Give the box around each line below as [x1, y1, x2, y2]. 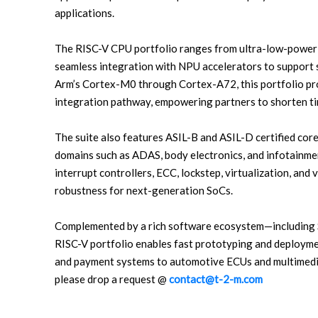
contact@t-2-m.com [169, 273, 263, 285]
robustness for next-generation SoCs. [55, 184, 233, 197]
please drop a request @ [55, 273, 169, 285]
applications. [55, 6, 114, 19]
